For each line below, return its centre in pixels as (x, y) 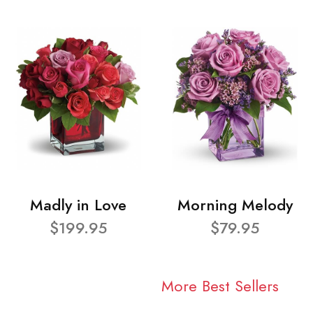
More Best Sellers (220, 286)
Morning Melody (235, 205)
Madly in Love (78, 205)
